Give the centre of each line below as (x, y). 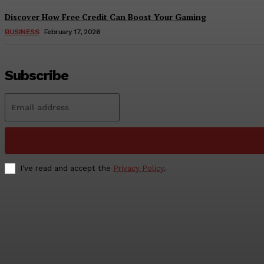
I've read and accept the (67, 169)
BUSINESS (22, 32)
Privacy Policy (138, 169)
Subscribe (37, 76)
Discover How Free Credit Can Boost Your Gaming (105, 17)
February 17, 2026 (72, 32)
